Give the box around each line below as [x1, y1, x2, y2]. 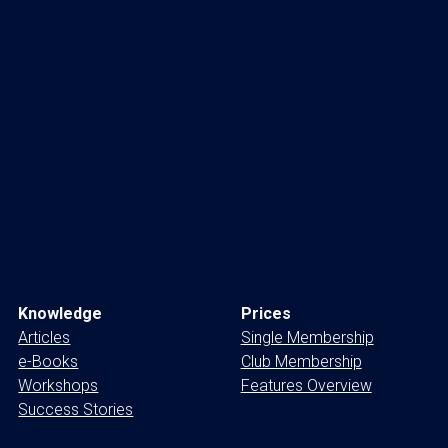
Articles [18, 327, 71, 347]
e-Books [18, 351, 79, 371]
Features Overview [240, 375, 372, 395]
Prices [240, 303, 291, 323]
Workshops [18, 375, 99, 395]
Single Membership [240, 327, 374, 347]
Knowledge [18, 303, 103, 323]
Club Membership [240, 351, 362, 371]
